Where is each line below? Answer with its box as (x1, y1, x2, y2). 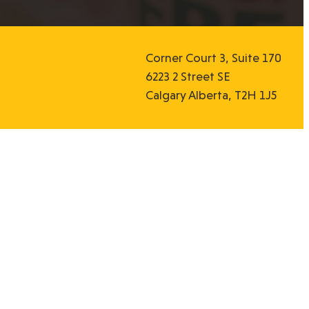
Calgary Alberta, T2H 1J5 (146, 88, 277, 102)
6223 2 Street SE (146, 69, 230, 83)
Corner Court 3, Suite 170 (146, 50, 281, 65)
